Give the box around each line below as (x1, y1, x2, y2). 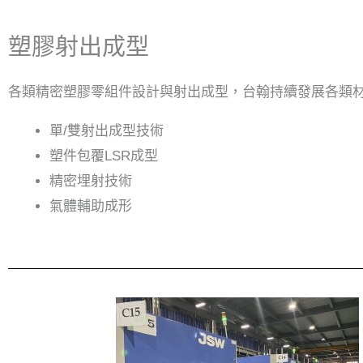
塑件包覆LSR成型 (49, 148, 158, 164)
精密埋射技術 (49, 173, 132, 189)
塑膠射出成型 (8, 34, 149, 60)
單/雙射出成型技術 (49, 123, 164, 139)
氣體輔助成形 (49, 199, 132, 214)
